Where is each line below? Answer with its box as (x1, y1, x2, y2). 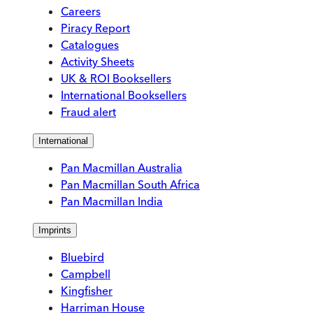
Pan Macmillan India (61, 194, 163, 209)
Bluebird (61, 250, 104, 265)
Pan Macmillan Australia (61, 161, 182, 175)
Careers (61, 4, 101, 19)
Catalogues (61, 38, 119, 52)
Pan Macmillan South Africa (61, 177, 200, 192)
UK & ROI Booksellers (61, 71, 171, 86)
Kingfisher (61, 284, 112, 298)
